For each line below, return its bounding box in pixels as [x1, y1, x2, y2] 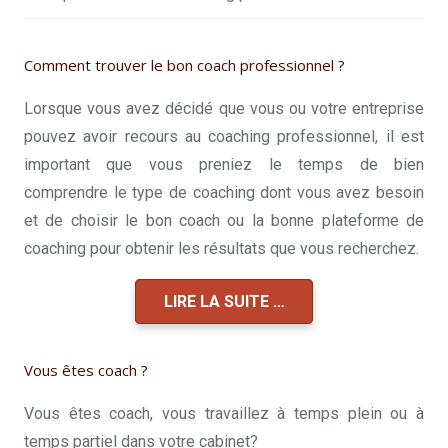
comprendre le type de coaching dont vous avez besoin [24, 182, 424, 202]
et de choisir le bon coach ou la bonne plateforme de [24, 210, 424, 230]
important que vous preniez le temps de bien [24, 154, 424, 174]
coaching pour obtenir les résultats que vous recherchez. [24, 238, 419, 258]
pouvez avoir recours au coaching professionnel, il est [24, 126, 424, 146]
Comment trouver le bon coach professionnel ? [24, 54, 345, 75]
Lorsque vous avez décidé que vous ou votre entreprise [24, 98, 424, 118]
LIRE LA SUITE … [163, 291, 285, 311]
